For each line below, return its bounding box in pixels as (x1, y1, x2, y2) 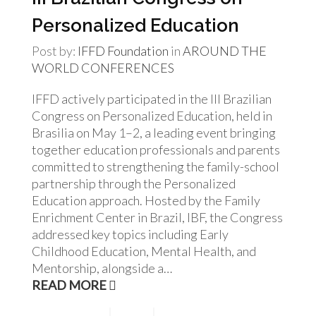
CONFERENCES (81, 60, 174, 75)
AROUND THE (183, 43, 267, 59)
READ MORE (32, 277, 109, 293)
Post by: (32, 43, 78, 59)
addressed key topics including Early (32, 226, 229, 242)
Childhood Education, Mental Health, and (32, 243, 256, 259)
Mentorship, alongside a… (32, 260, 172, 276)
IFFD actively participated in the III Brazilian (32, 91, 272, 107)
